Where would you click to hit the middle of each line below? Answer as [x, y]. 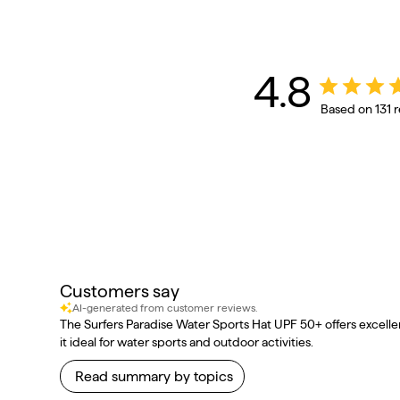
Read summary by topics [154, 377]
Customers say [120, 292]
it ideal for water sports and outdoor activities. [187, 342]
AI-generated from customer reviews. [165, 308]
